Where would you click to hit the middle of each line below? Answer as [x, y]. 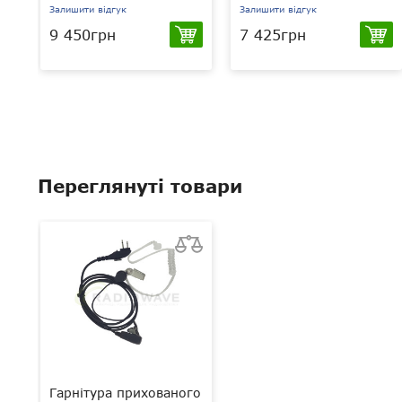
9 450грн [83, 34]
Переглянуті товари [140, 186]
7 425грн [273, 34]
